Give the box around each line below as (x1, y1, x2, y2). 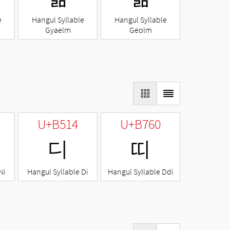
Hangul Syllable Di (27, 166, 88, 177)
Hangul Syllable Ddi (107, 166, 174, 177)
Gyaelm (45, 25, 71, 35)
